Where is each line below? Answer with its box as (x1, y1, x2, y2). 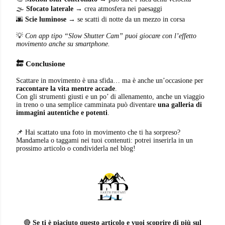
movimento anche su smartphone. (16, 40, 110, 48)
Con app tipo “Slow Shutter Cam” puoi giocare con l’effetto (25, 32, 196, 40)
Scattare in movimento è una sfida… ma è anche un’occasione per (16, 77, 203, 85)
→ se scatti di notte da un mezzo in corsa (66, 15, 185, 23)
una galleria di (158, 101, 202, 109)
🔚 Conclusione (16, 60, 65, 68)
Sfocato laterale (26, 5, 73, 13)
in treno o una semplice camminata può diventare (16, 101, 158, 109)
